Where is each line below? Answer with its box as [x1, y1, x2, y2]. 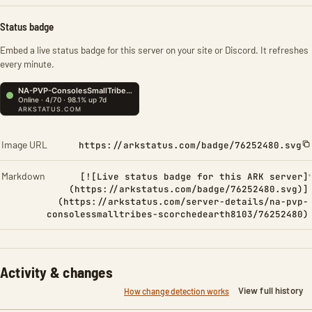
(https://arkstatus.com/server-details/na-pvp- [57, 196, 309, 208]
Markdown [1, 170, 45, 182]
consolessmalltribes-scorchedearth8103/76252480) [46, 208, 309, 220]
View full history [237, 285, 303, 296]
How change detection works [123, 286, 229, 296]
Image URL [1, 139, 47, 150]
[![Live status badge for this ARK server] [79, 171, 309, 182]
